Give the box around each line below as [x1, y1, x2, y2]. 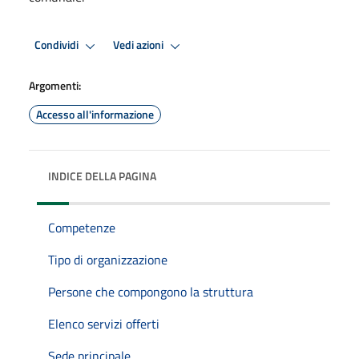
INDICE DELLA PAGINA [48, 167, 156, 184]
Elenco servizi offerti [48, 313, 159, 333]
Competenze [48, 217, 115, 237]
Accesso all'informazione [36, 105, 154, 123]
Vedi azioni [113, 36, 166, 54]
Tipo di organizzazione [48, 249, 167, 269]
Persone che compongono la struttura [48, 281, 253, 301]
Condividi [34, 36, 81, 54]
